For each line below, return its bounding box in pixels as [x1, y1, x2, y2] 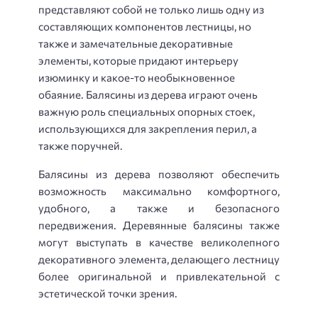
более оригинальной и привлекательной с [38, 270, 280, 283]
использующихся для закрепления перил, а [38, 121, 257, 135]
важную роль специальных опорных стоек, [38, 104, 255, 118]
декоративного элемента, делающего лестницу [38, 253, 280, 266]
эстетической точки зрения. [38, 287, 177, 300]
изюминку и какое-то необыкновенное [38, 70, 235, 84]
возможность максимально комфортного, [38, 185, 280, 198]
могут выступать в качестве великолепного [38, 236, 280, 249]
